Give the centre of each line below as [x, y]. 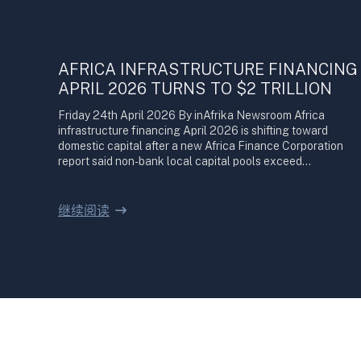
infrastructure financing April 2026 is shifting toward [193, 131]
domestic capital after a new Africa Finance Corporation [201, 146]
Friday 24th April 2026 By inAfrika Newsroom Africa [191, 115]
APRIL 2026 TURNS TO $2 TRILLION [195, 89]
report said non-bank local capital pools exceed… [185, 161]
